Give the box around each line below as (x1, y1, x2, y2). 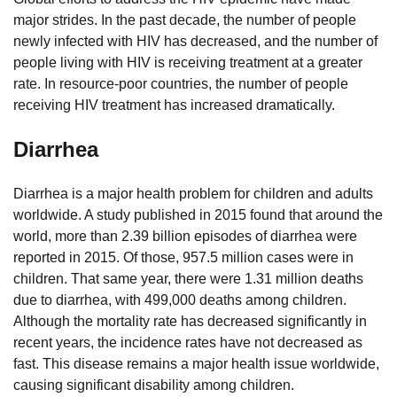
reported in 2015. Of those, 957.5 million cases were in (13, 249, 354, 265)
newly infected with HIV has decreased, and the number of (13, 34, 378, 50)
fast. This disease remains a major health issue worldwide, (13, 355, 379, 371)
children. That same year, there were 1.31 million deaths (13, 270, 363, 286)
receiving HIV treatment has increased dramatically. (13, 97, 335, 113)
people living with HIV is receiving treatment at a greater (13, 55, 362, 71)
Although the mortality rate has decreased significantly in (13, 313, 367, 329)
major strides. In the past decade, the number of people (13, 12, 356, 28)
